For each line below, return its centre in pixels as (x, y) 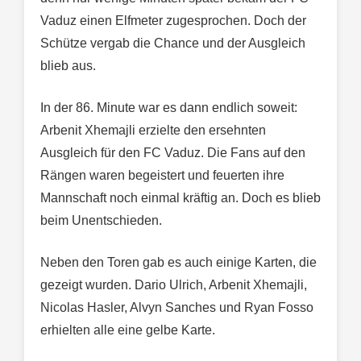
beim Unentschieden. (101, 221)
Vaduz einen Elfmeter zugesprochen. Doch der (173, 21)
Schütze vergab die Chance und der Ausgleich (173, 44)
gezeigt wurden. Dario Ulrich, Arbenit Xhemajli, (174, 285)
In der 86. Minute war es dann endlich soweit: (169, 108)
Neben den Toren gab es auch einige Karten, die (178, 263)
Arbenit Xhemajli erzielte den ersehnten (153, 131)
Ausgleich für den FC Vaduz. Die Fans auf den (173, 153)
